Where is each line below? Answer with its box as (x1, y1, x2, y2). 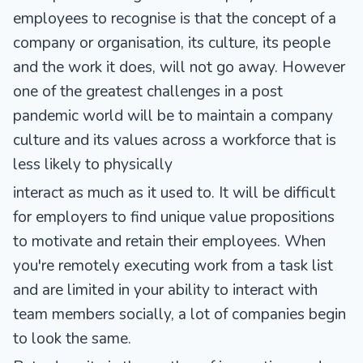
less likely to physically (13, 153, 173, 175)
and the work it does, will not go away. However (13, 56, 345, 78)
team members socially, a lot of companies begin (13, 303, 346, 325)
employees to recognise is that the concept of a (13, 7, 336, 29)
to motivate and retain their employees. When (13, 230, 326, 252)
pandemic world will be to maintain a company (13, 105, 333, 126)
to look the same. (13, 327, 131, 349)
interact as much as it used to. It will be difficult (13, 181, 335, 203)
